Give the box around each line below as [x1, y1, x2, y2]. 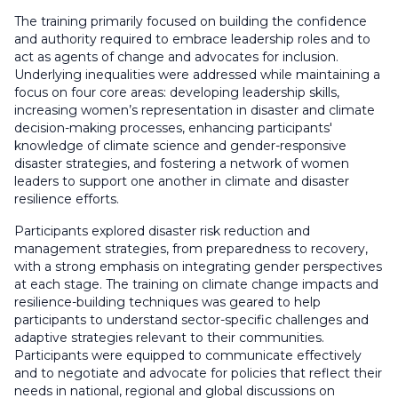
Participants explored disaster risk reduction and [14, 223, 310, 239]
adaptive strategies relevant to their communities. [14, 330, 324, 346]
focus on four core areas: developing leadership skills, [14, 84, 339, 100]
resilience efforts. [14, 191, 119, 207]
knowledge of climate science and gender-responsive [14, 138, 346, 154]
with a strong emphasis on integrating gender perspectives [14, 259, 382, 275]
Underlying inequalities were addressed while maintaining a [14, 67, 380, 83]
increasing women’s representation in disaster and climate [14, 102, 375, 118]
